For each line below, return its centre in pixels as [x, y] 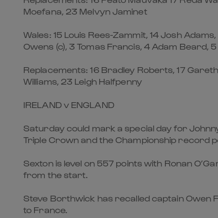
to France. [45, 209]
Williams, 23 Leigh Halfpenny [83, 81]
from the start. [56, 174]
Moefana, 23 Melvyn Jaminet [85, 11]
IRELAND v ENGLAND [69, 104]
